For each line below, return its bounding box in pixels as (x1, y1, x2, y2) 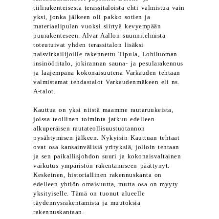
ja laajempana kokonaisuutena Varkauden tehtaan (33, 69, 180, 76)
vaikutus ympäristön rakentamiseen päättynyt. (33, 162, 170, 169)
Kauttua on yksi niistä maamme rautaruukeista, (33, 107, 174, 113)
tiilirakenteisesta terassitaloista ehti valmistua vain (33, 4, 185, 11)
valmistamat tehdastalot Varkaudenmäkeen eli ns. (33, 79, 180, 86)
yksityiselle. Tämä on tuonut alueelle (33, 190, 145, 197)
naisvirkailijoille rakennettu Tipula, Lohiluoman (33, 51, 177, 58)
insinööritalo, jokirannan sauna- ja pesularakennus (33, 60, 183, 67)
